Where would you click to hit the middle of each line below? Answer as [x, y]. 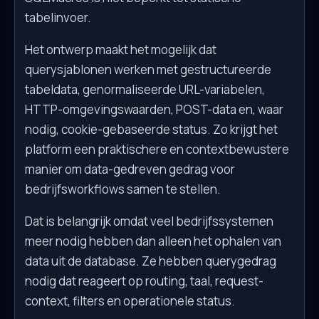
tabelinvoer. [58, 18]
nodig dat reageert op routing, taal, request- [144, 281]
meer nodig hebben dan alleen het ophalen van [153, 241]
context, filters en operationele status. [130, 301]
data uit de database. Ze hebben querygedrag [151, 261]
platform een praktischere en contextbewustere [157, 150]
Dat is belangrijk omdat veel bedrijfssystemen [149, 221]
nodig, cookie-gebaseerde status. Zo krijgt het [151, 130]
